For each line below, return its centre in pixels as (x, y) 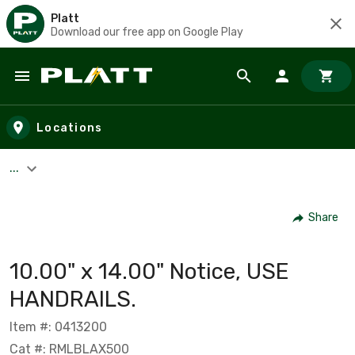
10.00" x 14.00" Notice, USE (149, 271)
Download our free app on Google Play (147, 32)
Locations (70, 128)
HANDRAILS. (73, 299)
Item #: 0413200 (58, 326)
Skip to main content (84, 92)
